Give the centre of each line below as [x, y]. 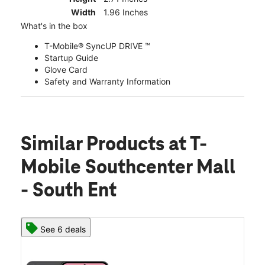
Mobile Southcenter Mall [128, 168]
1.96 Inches [126, 12]
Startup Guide [71, 58]
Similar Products [95, 145]
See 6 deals [63, 230]
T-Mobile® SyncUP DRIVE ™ [97, 46]
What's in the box [54, 26]
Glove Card [66, 70]
